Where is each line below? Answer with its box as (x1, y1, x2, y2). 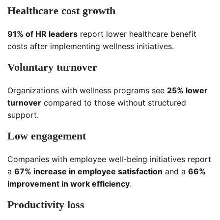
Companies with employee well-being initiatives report (7, 154, 211, 165)
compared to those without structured (41, 98, 186, 108)
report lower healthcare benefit (78, 29, 196, 39)
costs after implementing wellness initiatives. (7, 41, 174, 52)
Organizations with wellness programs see (7, 85, 167, 96)
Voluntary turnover (7, 61, 97, 74)
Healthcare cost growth (7, 4, 115, 17)
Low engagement (7, 130, 86, 142)
